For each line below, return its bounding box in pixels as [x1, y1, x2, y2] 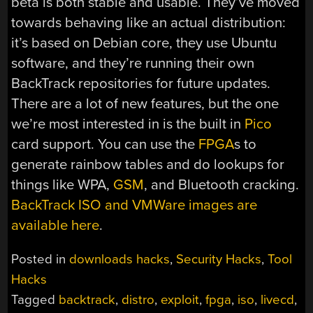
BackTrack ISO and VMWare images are [11, 196, 258, 214]
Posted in [11, 252, 70, 268]
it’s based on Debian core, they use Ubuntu [11, 34, 277, 52]
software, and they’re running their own [11, 54, 255, 72]
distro [122, 292, 155, 308]
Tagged [11, 292, 59, 308]
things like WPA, [11, 175, 114, 194]
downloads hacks [69, 252, 170, 268]
